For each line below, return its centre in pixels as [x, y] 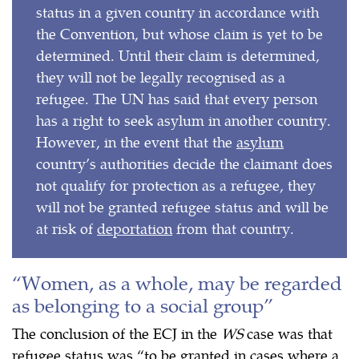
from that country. [246, 228]
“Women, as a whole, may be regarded [177, 282]
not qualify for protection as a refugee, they [176, 184]
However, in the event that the [136, 141]
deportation [135, 228]
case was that [288, 333]
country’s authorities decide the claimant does [184, 163]
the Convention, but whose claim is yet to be [179, 33]
